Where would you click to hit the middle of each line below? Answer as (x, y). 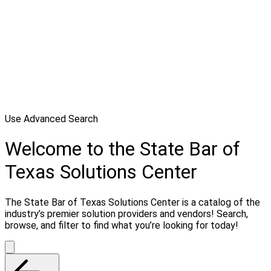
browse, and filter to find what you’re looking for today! (122, 225)
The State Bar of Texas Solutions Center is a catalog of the (132, 202)
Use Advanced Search (51, 119)
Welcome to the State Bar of (122, 149)
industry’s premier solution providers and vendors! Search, (126, 214)
